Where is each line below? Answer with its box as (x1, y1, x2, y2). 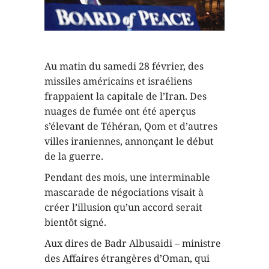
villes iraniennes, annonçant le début (44, 134, 214, 148)
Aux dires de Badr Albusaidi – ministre (44, 236, 221, 250)
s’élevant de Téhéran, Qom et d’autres (44, 119, 217, 133)
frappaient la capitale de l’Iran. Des (44, 89, 207, 103)
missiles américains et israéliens (44, 74, 192, 88)
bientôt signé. (44, 215, 106, 229)
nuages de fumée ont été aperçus (44, 104, 196, 118)
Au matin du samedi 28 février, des (44, 59, 204, 73)
